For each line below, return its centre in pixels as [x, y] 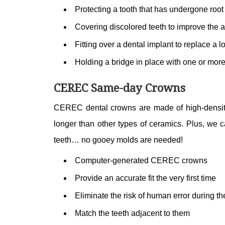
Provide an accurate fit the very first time [145, 178]
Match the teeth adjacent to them [132, 213]
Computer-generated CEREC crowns [141, 160]
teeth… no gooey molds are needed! [118, 140]
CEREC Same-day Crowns [120, 87]
